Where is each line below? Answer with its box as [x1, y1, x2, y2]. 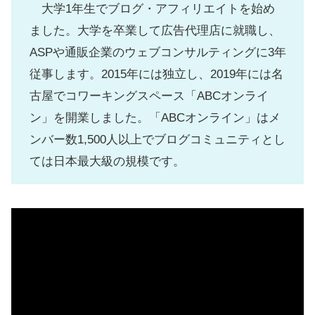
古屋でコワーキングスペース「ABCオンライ [29, 89, 269, 103]
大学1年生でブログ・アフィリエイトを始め [29, 1, 275, 15]
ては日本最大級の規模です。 [29, 154, 185, 168]
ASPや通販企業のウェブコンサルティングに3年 [29, 45, 286, 59]
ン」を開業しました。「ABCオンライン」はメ [29, 110, 281, 124]
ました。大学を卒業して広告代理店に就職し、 [29, 23, 281, 37]
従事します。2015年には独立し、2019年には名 [29, 67, 283, 81]
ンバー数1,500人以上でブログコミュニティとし [29, 132, 285, 146]
